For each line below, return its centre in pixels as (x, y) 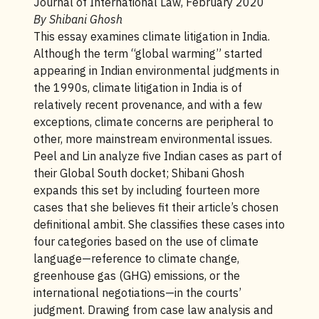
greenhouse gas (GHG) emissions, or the (136, 276)
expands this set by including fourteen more (146, 190)
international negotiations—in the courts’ (137, 293)
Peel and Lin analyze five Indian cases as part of (157, 156)
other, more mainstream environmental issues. (152, 139)
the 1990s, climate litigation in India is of (137, 88)
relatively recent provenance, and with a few (147, 105)
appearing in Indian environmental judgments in (156, 70)
